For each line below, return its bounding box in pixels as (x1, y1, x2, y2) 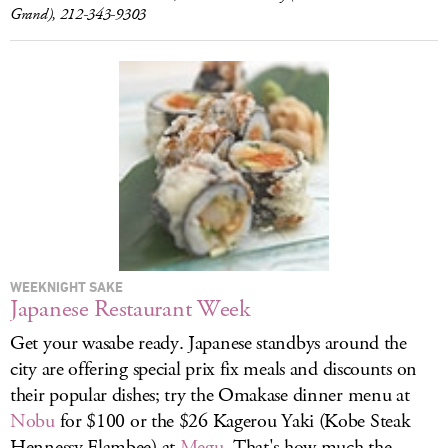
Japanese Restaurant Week (10, 293, 251, 325)
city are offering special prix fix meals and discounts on (10, 356, 417, 383)
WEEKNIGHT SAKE (10, 278, 123, 295)
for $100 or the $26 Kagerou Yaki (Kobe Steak (54, 408, 411, 435)
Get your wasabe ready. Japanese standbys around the (10, 330, 407, 357)
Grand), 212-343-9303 (10, 4, 146, 25)
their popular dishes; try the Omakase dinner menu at (10, 382, 410, 409)
